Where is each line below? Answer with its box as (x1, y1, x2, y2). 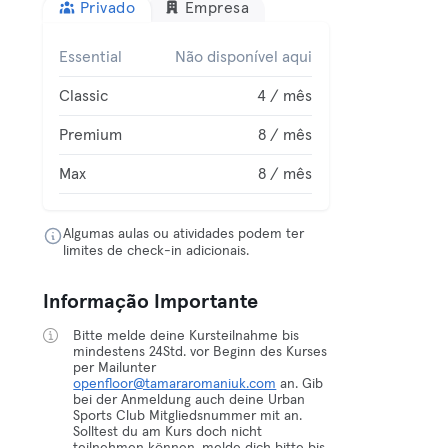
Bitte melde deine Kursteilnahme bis (73, 329, 300, 343)
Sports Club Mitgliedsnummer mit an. (73, 409, 303, 423)
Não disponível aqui (175, 49, 313, 65)
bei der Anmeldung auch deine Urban (73, 393, 306, 407)
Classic (59, 88, 109, 104)
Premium (59, 127, 123, 143)
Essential (59, 49, 123, 65)
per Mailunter (73, 361, 157, 375)
